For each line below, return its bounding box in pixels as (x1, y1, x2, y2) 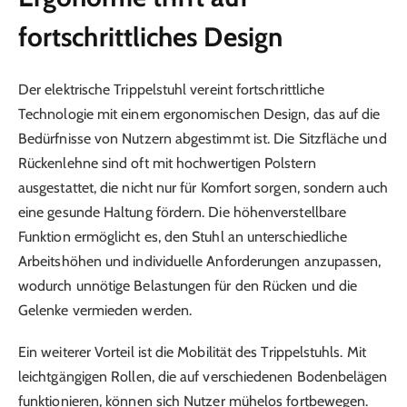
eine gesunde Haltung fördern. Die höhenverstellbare (18, 203, 347, 222)
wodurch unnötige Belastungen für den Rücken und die (18, 277, 358, 295)
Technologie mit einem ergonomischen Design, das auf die (18, 105, 381, 124)
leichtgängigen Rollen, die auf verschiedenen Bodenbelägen (18, 368, 388, 386)
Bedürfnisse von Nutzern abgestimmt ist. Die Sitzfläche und (18, 130, 387, 148)
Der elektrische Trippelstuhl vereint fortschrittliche (18, 81, 325, 99)
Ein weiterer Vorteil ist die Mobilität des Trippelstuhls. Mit (18, 343, 366, 362)
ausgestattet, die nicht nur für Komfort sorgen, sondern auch (18, 179, 388, 197)
